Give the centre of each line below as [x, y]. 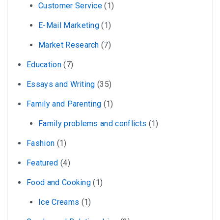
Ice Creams [59, 202]
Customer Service [70, 6]
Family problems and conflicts [93, 124]
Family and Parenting [64, 104]
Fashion [41, 143]
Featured [42, 163]
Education [44, 65]
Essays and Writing [61, 84]
